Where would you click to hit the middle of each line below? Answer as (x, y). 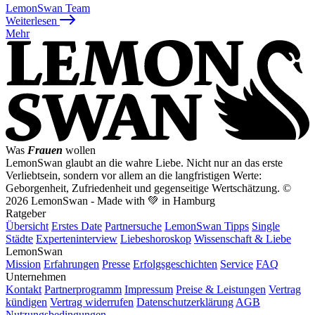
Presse (116, 264)
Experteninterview (77, 238)
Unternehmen (36, 276)
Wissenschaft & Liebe (243, 238)
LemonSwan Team (48, 8)
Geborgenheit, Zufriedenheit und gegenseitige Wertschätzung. (144, 188)
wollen (79, 150)
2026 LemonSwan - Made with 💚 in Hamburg (110, 200)
